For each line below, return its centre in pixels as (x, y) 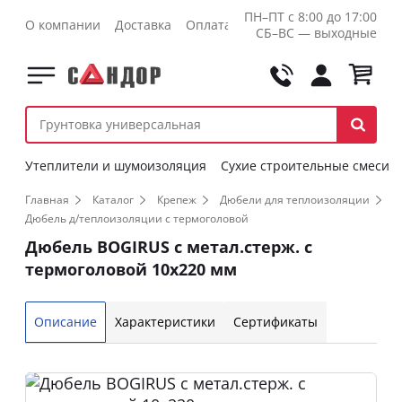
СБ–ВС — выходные (316, 33)
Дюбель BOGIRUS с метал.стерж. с (169, 247)
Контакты (275, 25)
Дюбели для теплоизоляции (295, 200)
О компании (63, 25)
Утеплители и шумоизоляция (116, 166)
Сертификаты (275, 322)
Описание (66, 322)
